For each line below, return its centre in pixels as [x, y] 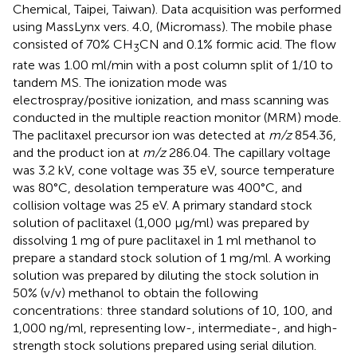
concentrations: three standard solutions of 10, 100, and [173, 310]
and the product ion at [78, 152]
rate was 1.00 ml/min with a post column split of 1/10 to [173, 65]
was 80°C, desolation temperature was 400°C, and [157, 187]
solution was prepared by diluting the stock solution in [166, 275]
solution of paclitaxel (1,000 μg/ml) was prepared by [161, 222]
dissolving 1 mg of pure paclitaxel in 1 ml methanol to [165, 240]
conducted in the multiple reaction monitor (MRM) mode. [177, 117]
